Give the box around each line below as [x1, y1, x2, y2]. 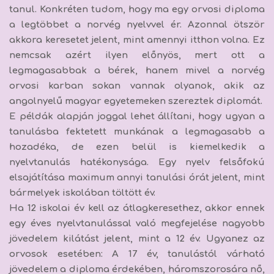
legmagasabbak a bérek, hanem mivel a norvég [9, 65, 265, 76]
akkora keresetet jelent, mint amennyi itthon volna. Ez [9, 34, 265, 45]
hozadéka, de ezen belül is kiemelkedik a [9, 141, 265, 152]
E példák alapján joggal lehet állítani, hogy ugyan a [9, 111, 265, 122]
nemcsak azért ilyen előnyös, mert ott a [9, 50, 265, 61]
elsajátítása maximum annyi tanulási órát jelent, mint [9, 172, 265, 183]
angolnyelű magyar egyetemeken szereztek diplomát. [9, 95, 262, 106]
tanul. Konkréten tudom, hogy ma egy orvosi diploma [9, 4, 265, 15]
